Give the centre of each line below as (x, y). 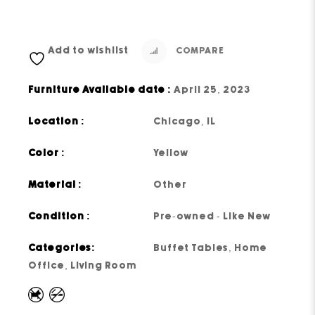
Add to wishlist (89, 51)
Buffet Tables (191, 249)
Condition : (60, 217)
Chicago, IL (185, 122)
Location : (57, 122)
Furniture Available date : (100, 90)
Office (47, 266)
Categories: (62, 249)
